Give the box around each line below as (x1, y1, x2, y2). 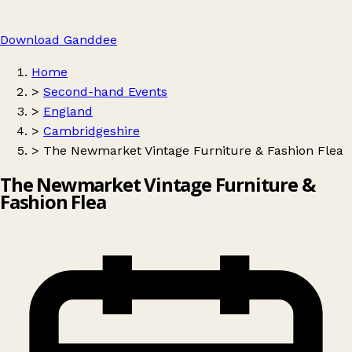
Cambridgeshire (43, 123, 140, 138)
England (43, 104, 93, 119)
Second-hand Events (43, 84, 167, 99)
